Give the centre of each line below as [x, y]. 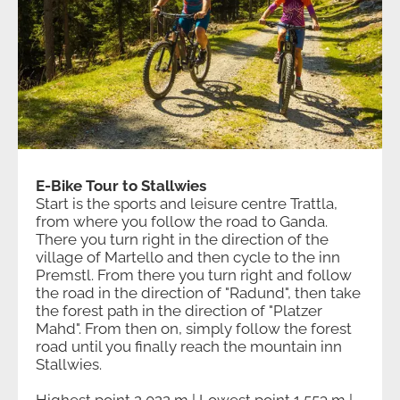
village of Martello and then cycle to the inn [188, 258]
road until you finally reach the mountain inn [189, 347]
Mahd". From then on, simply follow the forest [194, 329]
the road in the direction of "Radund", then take [198, 293]
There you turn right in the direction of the [182, 240]
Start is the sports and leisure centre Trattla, [187, 204]
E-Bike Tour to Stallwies [121, 186]
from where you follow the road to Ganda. [182, 222]
